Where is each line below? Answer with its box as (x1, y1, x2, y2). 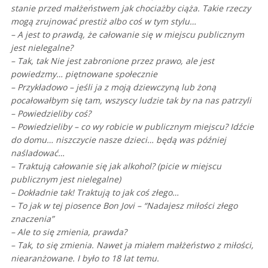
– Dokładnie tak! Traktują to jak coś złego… (11, 187, 179, 198)
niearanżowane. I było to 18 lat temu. (11, 252, 159, 264)
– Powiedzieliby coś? (11, 108, 91, 119)
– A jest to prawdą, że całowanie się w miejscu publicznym (11, 29, 244, 40)
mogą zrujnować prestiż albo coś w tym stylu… (11, 16, 196, 27)
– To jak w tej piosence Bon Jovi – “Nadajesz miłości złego (11, 200, 237, 211)
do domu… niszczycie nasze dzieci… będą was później (11, 134, 226, 145)
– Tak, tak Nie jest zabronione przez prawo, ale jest (11, 55, 214, 66)
